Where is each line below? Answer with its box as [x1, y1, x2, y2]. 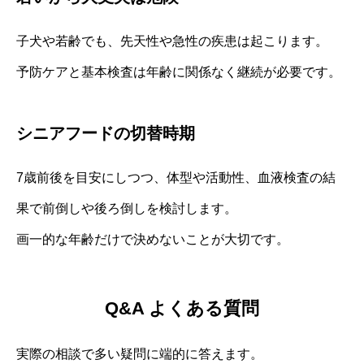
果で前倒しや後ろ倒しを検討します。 [16, 201, 237, 216]
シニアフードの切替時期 [16, 124, 195, 143]
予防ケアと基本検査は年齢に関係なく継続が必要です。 [16, 65, 341, 80]
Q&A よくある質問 [105, 297, 259, 318]
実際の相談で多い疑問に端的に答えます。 [16, 346, 263, 361]
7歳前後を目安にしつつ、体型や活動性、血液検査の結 [16, 171, 336, 185]
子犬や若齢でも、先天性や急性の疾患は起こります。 [16, 34, 328, 49]
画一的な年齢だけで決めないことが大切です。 [16, 232, 289, 247]
